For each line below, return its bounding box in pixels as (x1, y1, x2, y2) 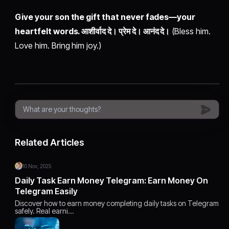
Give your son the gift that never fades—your (15, 12, 196, 22)
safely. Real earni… (15, 207, 74, 216)
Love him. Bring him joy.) (15, 40, 101, 51)
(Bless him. (170, 26, 211, 37)
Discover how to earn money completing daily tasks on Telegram (15, 199, 219, 208)
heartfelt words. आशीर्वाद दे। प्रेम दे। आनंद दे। (15, 26, 170, 37)
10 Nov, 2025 (22, 163, 52, 170)
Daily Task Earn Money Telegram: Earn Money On (15, 175, 209, 186)
